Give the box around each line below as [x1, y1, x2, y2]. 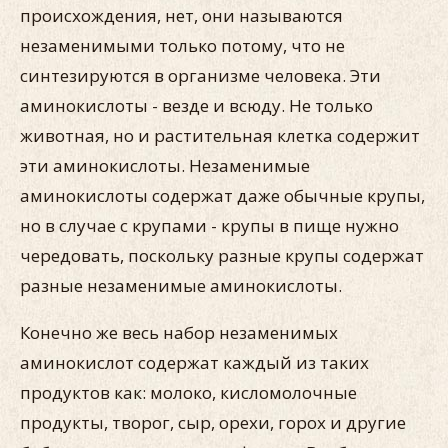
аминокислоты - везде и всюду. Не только [20, 94, 373, 117]
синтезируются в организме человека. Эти [20, 64, 381, 87]
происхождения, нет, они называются [20, 4, 343, 27]
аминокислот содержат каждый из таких [20, 351, 369, 374]
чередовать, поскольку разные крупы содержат [20, 244, 424, 267]
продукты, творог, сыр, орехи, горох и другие [20, 411, 406, 434]
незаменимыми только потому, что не [20, 34, 345, 57]
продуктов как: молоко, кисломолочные [20, 381, 357, 404]
